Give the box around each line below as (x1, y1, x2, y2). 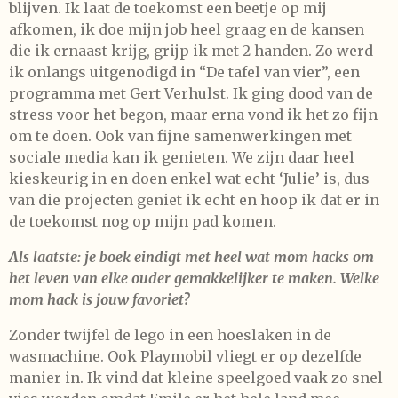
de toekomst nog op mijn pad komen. (9, 211, 276, 230)
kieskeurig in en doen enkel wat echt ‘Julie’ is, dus (9, 169, 370, 187)
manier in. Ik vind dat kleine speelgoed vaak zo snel (9, 368, 383, 386)
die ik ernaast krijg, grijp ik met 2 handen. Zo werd (9, 41, 373, 60)
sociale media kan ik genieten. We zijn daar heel (9, 147, 354, 166)
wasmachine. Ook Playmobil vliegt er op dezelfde (9, 346, 362, 365)
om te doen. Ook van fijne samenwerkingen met (9, 126, 352, 145)
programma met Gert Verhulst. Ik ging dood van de (9, 84, 373, 102)
